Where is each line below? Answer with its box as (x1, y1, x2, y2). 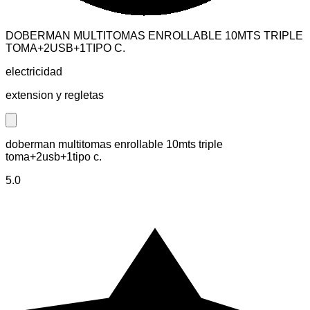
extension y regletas (6, 89, 104, 101)
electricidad (6, 65, 62, 77)
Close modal (10, 124, 60, 135)
